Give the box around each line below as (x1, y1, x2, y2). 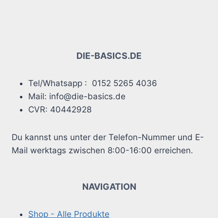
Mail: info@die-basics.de (28, 91, 126, 102)
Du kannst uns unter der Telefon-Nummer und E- (12, 132, 204, 143)
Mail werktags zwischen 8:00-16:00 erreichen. (12, 145, 193, 156)
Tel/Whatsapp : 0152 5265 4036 (28, 78, 160, 89)
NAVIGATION (82, 182, 136, 192)
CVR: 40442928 (28, 105, 91, 115)
